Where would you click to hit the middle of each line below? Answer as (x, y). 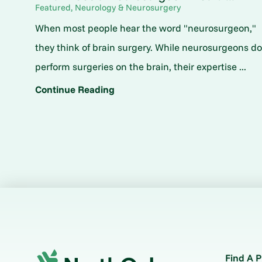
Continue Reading (75, 89)
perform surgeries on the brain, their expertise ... (141, 67)
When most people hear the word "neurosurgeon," (146, 28)
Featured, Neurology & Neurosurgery (108, 7)
